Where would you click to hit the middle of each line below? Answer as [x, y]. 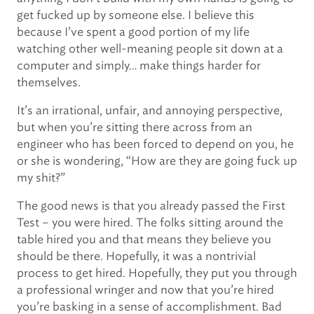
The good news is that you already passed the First [151, 206]
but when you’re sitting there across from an [135, 127]
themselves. [49, 82]
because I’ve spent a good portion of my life [133, 32]
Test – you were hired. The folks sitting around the [150, 223]
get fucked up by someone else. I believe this [136, 15]
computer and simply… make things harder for [139, 66]
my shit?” [41, 178]
